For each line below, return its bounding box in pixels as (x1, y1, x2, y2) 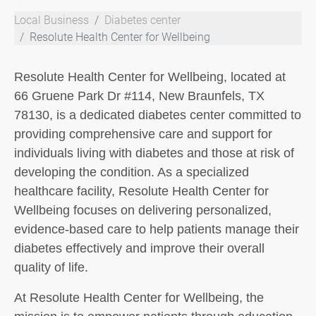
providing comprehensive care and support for (14, 127, 272, 141)
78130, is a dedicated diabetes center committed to (14, 108, 301, 122)
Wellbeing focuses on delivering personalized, (14, 203, 272, 217)
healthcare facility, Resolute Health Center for (14, 184, 269, 198)
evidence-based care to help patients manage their (14, 222, 299, 236)
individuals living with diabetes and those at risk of (14, 146, 294, 160)
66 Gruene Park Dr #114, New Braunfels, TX (14, 89, 265, 103)
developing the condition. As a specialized (14, 165, 249, 179)
